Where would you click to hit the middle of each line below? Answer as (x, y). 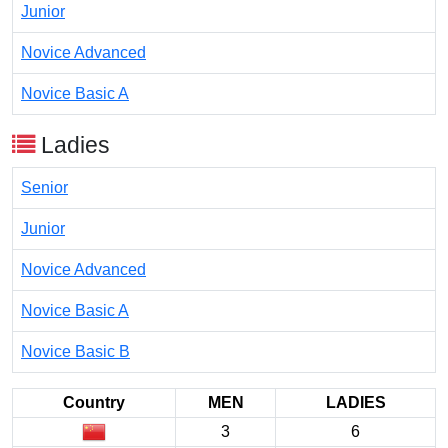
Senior (44, 187)
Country (94, 402)
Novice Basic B (75, 351)
